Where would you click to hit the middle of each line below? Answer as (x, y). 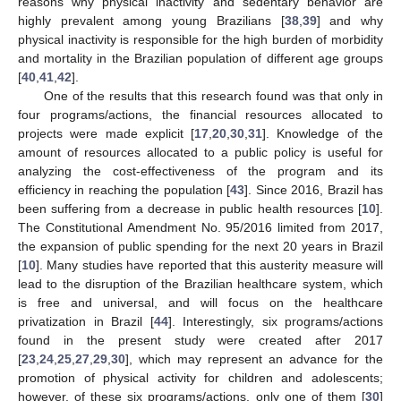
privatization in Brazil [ (86, 322)
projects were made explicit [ (107, 134)
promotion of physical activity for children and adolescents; (200, 378)
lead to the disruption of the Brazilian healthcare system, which (200, 284)
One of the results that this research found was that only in (213, 96)
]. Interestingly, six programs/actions (275, 322)
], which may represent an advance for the (254, 359)
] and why (350, 21)
